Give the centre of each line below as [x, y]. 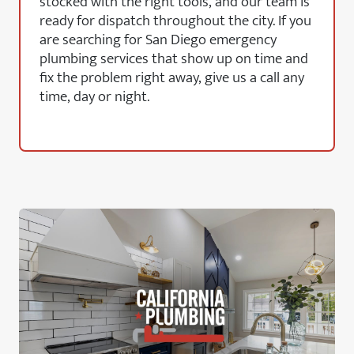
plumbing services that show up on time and [174, 58]
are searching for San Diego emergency [158, 40]
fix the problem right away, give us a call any [172, 77]
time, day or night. [94, 96]
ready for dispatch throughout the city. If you [175, 21]
